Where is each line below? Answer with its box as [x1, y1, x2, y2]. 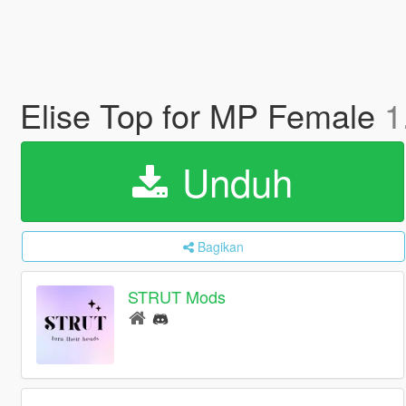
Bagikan [197, 237, 244, 256]
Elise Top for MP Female [19, 92, 384, 138]
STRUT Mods [128, 285, 227, 309]
